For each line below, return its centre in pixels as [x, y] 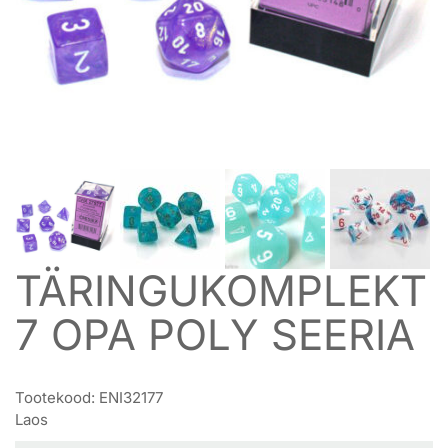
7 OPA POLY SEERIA [215, 334]
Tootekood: [57, 397]
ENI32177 [131, 397]
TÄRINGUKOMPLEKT [221, 290]
